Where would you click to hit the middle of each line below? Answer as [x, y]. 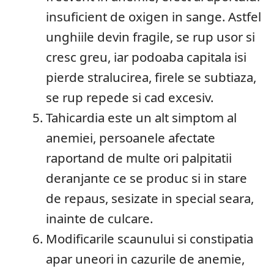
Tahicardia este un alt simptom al [142, 117]
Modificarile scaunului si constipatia [150, 239]
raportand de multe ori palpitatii [139, 158]
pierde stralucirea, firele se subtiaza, [151, 77]
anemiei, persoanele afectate [131, 138]
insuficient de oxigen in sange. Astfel [154, 17]
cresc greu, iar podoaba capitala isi [146, 57]
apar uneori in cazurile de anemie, [146, 259]
